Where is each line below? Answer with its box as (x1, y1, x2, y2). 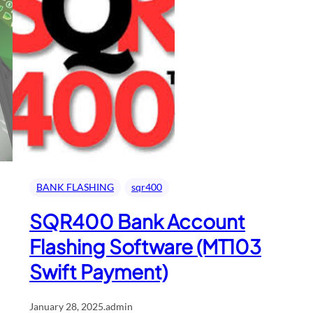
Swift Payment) (29, 259, 168, 284)
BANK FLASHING (36, 181, 114, 194)
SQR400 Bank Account (29, 209, 245, 234)
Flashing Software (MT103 (29, 234, 261, 259)
